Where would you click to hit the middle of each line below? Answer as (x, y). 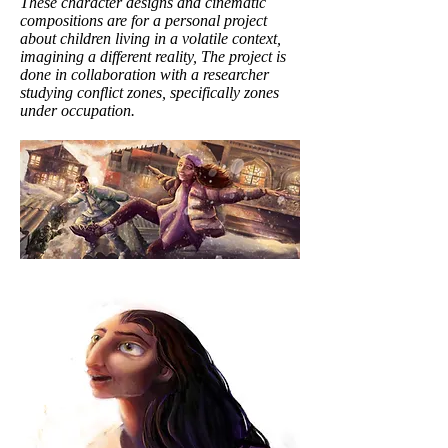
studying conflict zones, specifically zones (149, 92)
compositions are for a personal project (143, 20)
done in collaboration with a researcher (144, 74)
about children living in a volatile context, (150, 38)
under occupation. (79, 110)
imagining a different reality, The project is (153, 56)
